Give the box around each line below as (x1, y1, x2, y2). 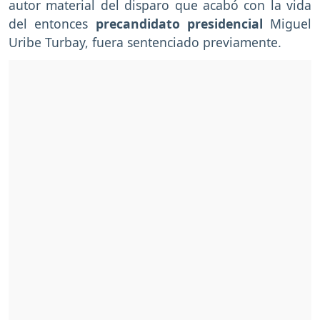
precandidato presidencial (95, 14, 270, 32)
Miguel (270, 14, 311, 32)
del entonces (9, 14, 96, 32)
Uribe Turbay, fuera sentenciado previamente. (9, 33, 281, 51)
